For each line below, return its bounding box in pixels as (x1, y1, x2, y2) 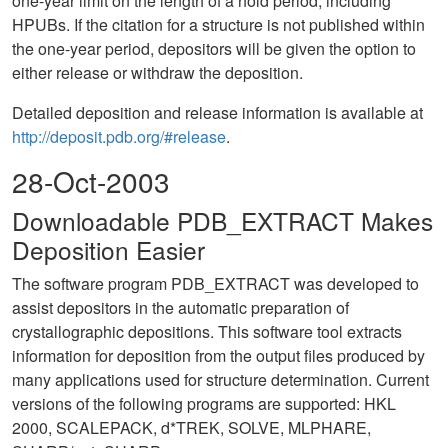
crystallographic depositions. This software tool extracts (12, 320, 402, 343)
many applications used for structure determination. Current (12, 368, 429, 391)
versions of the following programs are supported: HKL (12, 392, 396, 415)
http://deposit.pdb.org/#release (12, 125, 226, 148)
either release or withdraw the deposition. (12, 61, 303, 84)
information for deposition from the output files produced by (12, 344, 425, 367)
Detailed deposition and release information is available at (12, 101, 423, 124)
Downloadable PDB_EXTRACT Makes (12, 203, 433, 238)
